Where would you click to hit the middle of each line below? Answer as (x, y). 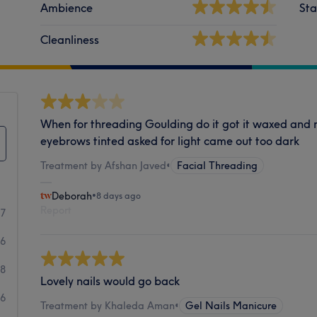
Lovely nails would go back (110, 281)
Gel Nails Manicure (231, 305)
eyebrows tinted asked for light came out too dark (170, 140)
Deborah (72, 196)
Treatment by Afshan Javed (104, 165)
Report (56, 210)
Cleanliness (70, 39)
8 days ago (119, 195)
